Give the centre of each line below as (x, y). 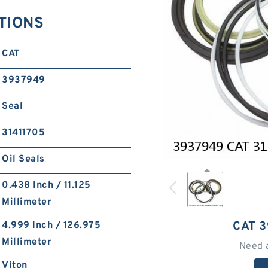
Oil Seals (23, 159)
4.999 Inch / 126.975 (51, 226)
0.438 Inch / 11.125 (46, 185)
